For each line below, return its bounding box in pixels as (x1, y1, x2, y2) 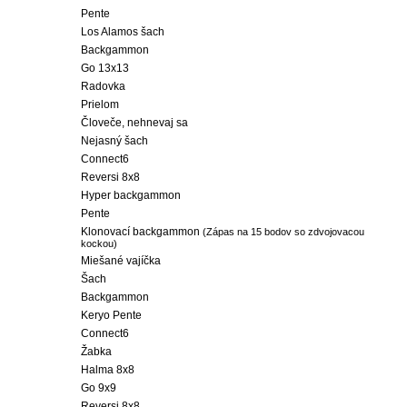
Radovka (81, 80, 125, 93)
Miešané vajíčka (81, 254, 161, 267)
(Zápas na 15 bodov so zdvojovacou (203, 226, 364, 237)
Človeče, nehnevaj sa (81, 116, 188, 129)
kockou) (81, 238, 117, 249)
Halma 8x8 (81, 363, 134, 376)
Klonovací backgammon (81, 225, 203, 238)
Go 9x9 (81, 382, 116, 394)
